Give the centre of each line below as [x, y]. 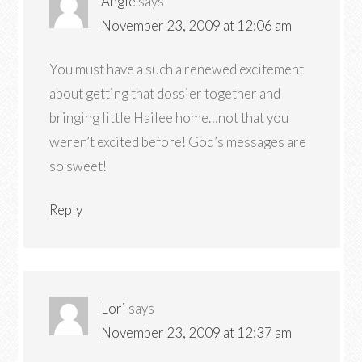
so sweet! [78, 166]
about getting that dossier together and [165, 93]
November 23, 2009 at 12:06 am [197, 25]
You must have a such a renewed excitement [177, 69]
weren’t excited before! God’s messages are [178, 142]
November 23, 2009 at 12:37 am [197, 333]
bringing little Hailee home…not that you [169, 118]
